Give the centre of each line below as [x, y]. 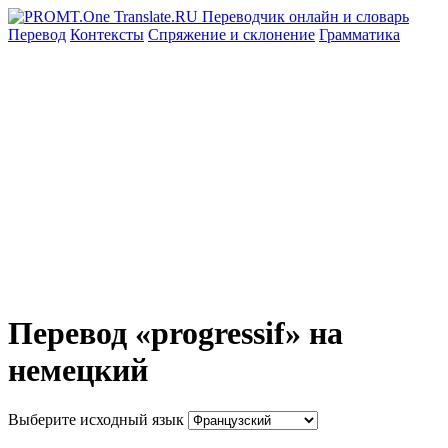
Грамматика [359, 34]
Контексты [107, 34]
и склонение [272, 34]
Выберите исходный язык [96, 419]
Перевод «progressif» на [175, 333]
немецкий [78, 370]
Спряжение [189, 34]
